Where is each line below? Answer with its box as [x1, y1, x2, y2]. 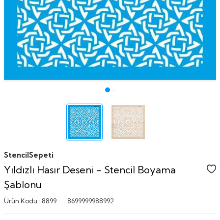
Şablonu [4, 178, 42, 191]
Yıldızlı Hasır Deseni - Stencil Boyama [4, 163, 176, 176]
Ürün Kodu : [4, 196, 42, 205]
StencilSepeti [4, 150, 54, 160]
